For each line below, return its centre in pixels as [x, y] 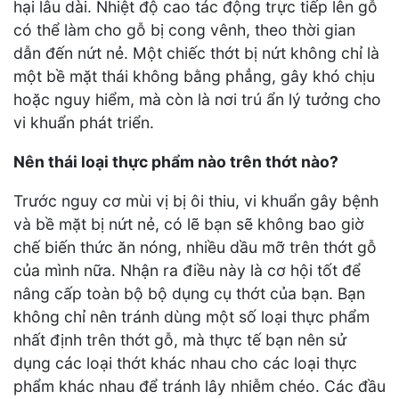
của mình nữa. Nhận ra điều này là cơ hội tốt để [187, 270]
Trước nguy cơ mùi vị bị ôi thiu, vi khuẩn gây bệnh [196, 200]
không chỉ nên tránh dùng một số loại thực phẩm [191, 316]
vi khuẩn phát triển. [84, 123]
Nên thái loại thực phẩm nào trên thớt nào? [176, 161]
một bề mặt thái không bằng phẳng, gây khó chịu [194, 77]
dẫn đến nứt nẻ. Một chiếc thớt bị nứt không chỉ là [196, 53]
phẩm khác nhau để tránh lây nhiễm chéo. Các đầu [199, 386]
